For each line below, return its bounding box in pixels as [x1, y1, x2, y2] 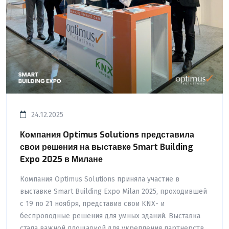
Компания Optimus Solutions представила [20, 129, 194, 140]
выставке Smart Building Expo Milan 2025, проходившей [20, 187, 207, 196]
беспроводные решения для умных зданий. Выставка [20, 211, 200, 220]
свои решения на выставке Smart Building [20, 141, 193, 152]
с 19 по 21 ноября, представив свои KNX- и [20, 199, 165, 208]
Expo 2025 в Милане [20, 153, 103, 165]
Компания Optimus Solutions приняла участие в [20, 174, 179, 184]
